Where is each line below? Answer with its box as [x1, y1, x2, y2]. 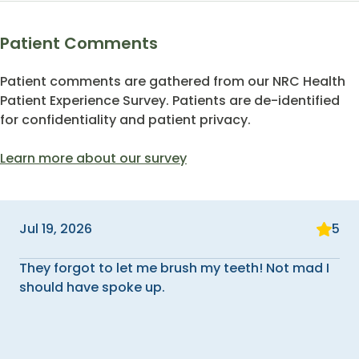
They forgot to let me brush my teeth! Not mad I [19, 258, 329, 277]
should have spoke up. [19, 277, 165, 296]
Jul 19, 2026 [19, 219, 92, 238]
